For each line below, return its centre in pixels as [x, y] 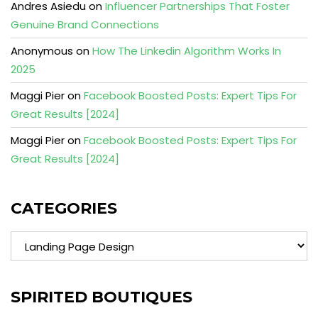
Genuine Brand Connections [85, 24]
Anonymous [42, 51]
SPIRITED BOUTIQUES [102, 297]
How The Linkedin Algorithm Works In [187, 51]
